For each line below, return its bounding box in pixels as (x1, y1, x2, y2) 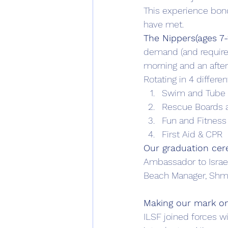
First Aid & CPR (162, 129, 222, 139)
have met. (144, 19, 184, 30)
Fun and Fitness (162, 115, 226, 126)
